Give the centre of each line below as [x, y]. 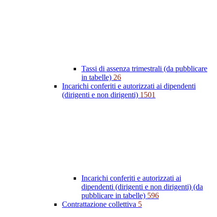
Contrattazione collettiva [100, 204]
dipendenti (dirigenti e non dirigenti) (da [142, 187]
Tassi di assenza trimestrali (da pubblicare [144, 69]
